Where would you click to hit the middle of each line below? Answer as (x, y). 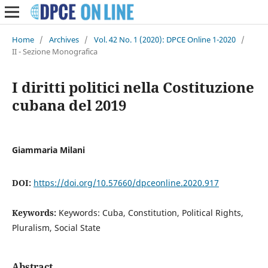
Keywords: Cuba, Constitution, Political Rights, (151, 212)
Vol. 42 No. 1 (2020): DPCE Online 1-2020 (165, 39)
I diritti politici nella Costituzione (133, 87)
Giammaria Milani (48, 150)
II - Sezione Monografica (54, 51)
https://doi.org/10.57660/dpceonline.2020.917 (126, 182)
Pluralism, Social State (56, 227)
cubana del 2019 (69, 105)
